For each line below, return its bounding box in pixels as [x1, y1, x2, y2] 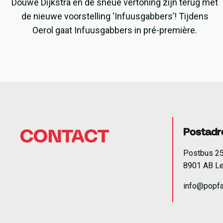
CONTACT [20, 129, 109, 146]
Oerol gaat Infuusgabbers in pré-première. [32, 25, 198, 35]
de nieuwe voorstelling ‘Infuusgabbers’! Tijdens [21, 11, 209, 21]
